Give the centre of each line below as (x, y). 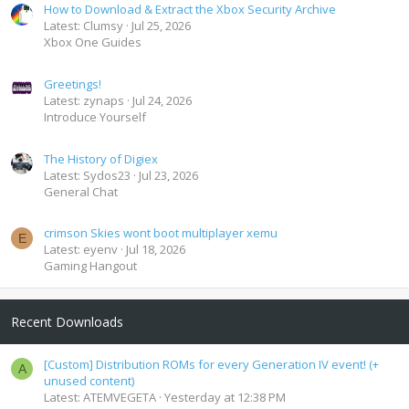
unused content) (89, 381)
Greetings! (73, 84)
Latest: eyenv (81, 250)
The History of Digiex (101, 158)
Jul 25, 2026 (161, 26)
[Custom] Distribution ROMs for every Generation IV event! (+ (211, 365)
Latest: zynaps (84, 101)
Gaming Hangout (90, 266)
